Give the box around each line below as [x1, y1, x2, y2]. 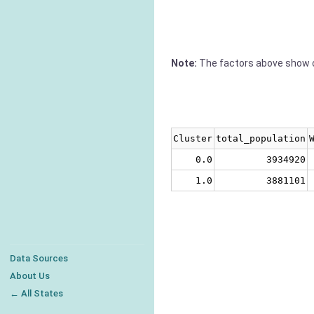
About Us [10, 271, 50, 281]
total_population [216, 133, 306, 144]
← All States [10, 288, 63, 299]
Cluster [173, 133, 212, 144]
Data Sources [10, 253, 68, 264]
